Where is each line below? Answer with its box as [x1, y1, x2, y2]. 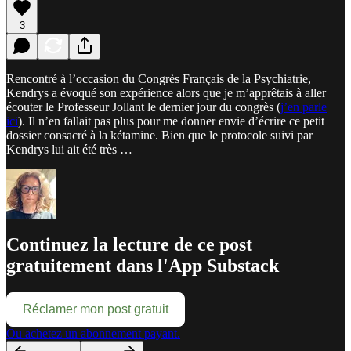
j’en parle [280, 100, 327, 114]
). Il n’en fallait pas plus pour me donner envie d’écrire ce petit [18, 114, 324, 128]
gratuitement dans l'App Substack [6, 255, 279, 277]
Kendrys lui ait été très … [6, 142, 132, 156]
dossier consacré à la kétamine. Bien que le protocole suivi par [6, 128, 313, 142]
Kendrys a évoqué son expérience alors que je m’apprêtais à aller [6, 85, 326, 100]
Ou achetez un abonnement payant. [6, 327, 180, 341]
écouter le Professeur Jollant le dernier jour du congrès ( [6, 100, 280, 114]
